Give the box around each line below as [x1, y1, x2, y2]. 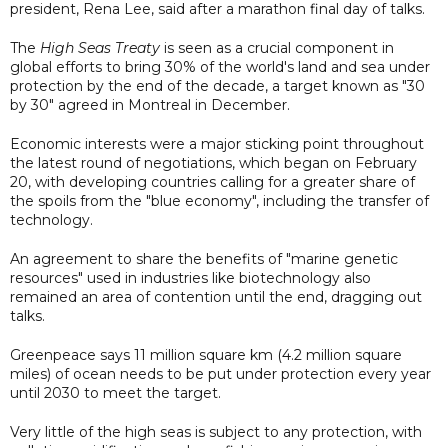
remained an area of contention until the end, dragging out [10, 287, 422, 306]
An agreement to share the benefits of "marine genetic [10, 249, 398, 268]
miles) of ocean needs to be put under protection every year [10, 364, 431, 383]
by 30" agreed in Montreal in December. [10, 95, 290, 114]
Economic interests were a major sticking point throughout [10, 134, 424, 153]
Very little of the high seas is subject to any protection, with [10, 422, 422, 441]
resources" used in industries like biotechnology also [10, 268, 371, 287]
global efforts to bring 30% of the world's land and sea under [10, 57, 430, 76]
